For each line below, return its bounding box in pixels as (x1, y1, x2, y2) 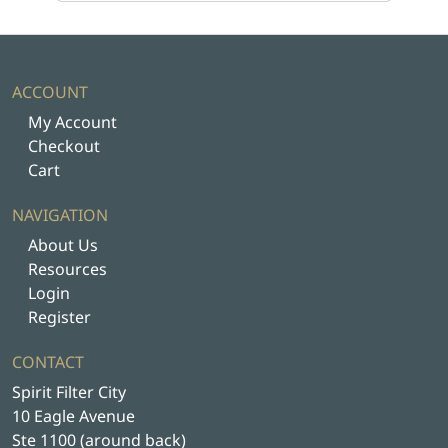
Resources (28, 257, 107, 280)
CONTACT (12, 350, 84, 373)
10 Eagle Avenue (12, 404, 135, 427)
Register (28, 305, 91, 328)
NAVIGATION (12, 203, 108, 226)
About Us (28, 233, 98, 256)
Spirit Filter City (12, 380, 126, 403)
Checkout (28, 134, 100, 157)
